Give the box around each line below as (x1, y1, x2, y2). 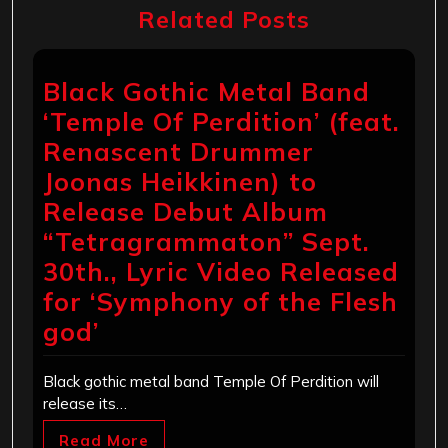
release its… (43, 393, 127, 413)
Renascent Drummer (43, 135, 314, 167)
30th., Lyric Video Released (43, 255, 399, 287)
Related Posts (138, 3, 310, 34)
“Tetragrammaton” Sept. (43, 225, 370, 257)
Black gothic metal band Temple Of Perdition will (43, 371, 379, 391)
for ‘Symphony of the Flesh (43, 285, 398, 317)
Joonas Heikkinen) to (43, 165, 317, 197)
